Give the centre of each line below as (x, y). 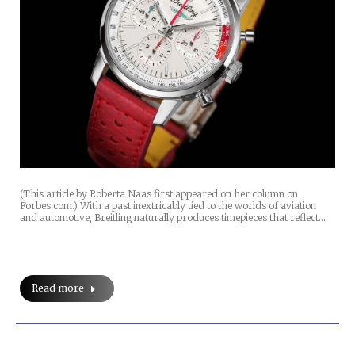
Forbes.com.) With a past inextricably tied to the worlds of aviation (168, 206)
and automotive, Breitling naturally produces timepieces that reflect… (173, 218)
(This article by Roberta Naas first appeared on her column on (159, 194)
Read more (58, 288)
